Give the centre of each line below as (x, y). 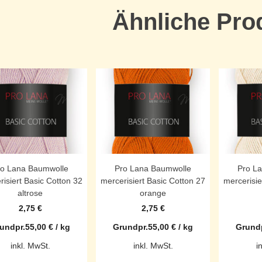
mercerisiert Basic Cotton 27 (153, 181)
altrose (30, 193)
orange (153, 193)
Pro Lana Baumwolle (153, 169)
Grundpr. (130, 227)
